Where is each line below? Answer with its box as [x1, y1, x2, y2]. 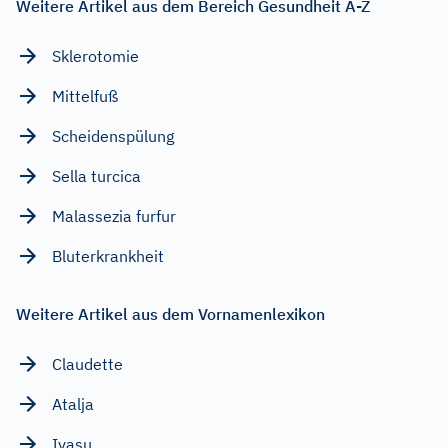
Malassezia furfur [52, 206, 176, 227]
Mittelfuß [52, 86, 118, 107]
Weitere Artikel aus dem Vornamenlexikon [16, 304, 325, 325]
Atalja [52, 394, 94, 415]
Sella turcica [52, 166, 141, 187]
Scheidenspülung [52, 126, 174, 147]
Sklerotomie [52, 46, 139, 67]
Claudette [52, 354, 123, 375]
